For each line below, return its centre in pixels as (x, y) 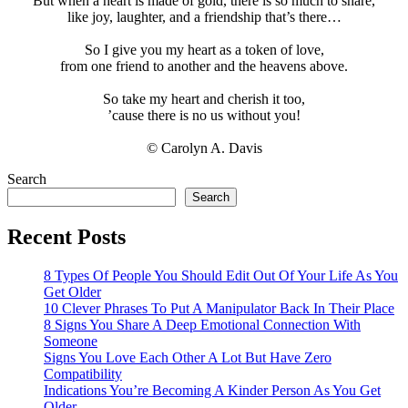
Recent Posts (66, 236)
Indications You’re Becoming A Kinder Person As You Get (212, 390)
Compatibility (83, 373)
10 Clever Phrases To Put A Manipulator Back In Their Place (219, 308)
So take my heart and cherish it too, (204, 98)
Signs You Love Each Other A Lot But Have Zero (188, 357)
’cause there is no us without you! (204, 115)
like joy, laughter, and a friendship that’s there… (204, 16)
